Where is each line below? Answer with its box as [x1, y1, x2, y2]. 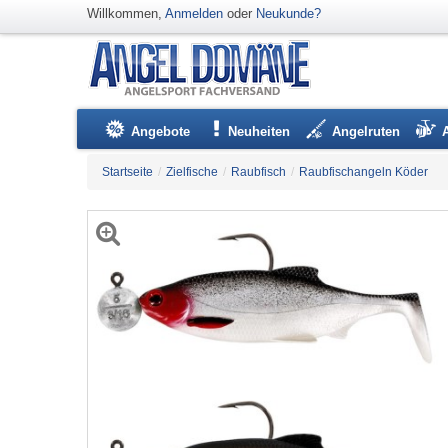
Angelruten [332, 124, 400, 139]
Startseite [102, 165, 153, 179]
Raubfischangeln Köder [299, 165, 428, 179]
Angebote [131, 124, 190, 139]
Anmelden [165, 6, 223, 21]
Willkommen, [87, 6, 165, 21]
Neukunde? [256, 6, 321, 21]
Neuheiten [228, 124, 290, 139]
